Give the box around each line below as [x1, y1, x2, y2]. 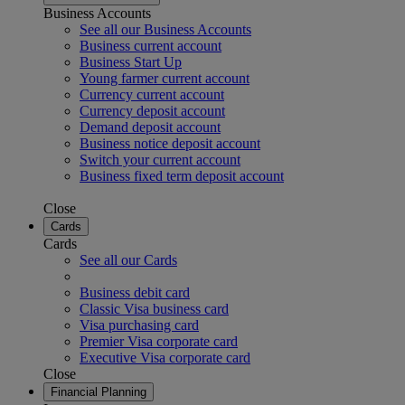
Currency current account [80, 87, 224, 102]
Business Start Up [80, 54, 182, 70]
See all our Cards [80, 252, 177, 268]
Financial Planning [51, 385, 146, 399]
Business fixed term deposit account [80, 168, 284, 184]
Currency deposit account [80, 103, 225, 118]
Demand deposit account [80, 119, 221, 135]
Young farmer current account [80, 71, 250, 86]
